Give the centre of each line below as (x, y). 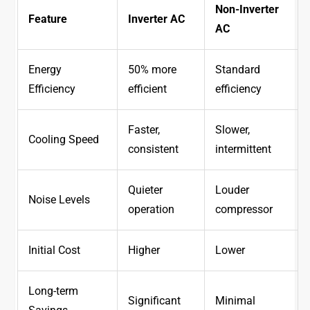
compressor (244, 210)
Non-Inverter (247, 10)
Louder (232, 190)
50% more (153, 70)
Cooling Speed (64, 140)
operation (152, 210)
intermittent (244, 149)
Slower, (233, 130)
